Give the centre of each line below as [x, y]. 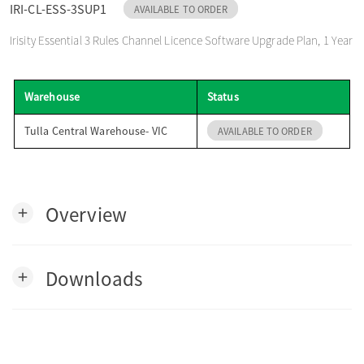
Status [223, 96]
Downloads [94, 278]
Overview [86, 214]
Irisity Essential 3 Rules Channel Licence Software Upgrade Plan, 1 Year [182, 40]
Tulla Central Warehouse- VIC [96, 130]
